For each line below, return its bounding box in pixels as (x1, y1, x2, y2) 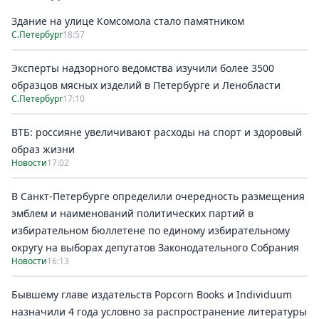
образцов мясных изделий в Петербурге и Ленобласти (11, 78, 281, 92)
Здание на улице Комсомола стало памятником (11, 14, 244, 28)
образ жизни (11, 142, 75, 156)
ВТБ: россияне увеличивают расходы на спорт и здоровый (11, 125, 302, 139)
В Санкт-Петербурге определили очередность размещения (11, 189, 305, 203)
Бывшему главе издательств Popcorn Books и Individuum (11, 288, 292, 301)
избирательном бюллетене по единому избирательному (11, 224, 290, 237)
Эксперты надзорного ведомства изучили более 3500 (11, 61, 274, 75)
